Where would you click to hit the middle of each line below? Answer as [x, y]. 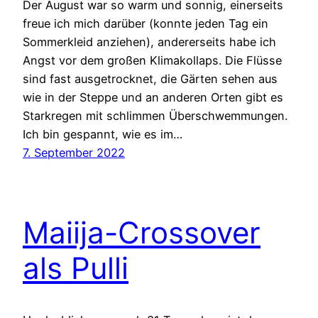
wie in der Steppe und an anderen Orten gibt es [153, 98]
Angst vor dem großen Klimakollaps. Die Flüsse [152, 61]
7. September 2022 [74, 153]
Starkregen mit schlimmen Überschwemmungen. [155, 116]
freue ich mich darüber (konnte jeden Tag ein [146, 24]
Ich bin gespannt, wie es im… [103, 135]
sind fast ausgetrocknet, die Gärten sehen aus [150, 79]
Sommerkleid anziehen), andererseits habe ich [149, 42]
